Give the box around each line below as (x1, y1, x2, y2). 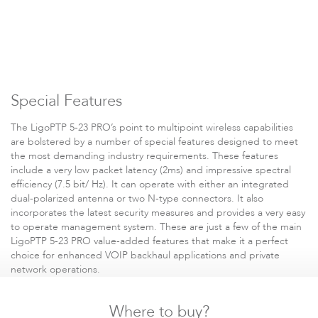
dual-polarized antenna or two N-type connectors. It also (11, 192, 263, 205)
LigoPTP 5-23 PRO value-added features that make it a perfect (11, 234, 288, 248)
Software (134, 99, 184, 117)
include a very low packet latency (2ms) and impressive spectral (11, 163, 291, 177)
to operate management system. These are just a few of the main (11, 220, 302, 234)
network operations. (11, 263, 100, 276)
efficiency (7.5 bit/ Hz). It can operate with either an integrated (11, 177, 289, 191)
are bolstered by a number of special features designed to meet (11, 135, 298, 148)
